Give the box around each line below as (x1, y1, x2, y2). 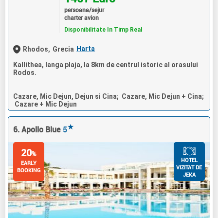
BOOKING (17, 166, 41, 174)
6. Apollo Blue (13, 124, 61, 135)
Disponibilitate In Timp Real (64, 26, 142, 33)
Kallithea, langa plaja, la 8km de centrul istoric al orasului (13, 61, 199, 69)
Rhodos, (23, 45, 51, 53)
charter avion (64, 13, 99, 21)
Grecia (53, 45, 74, 53)
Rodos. (13, 69, 37, 77)
